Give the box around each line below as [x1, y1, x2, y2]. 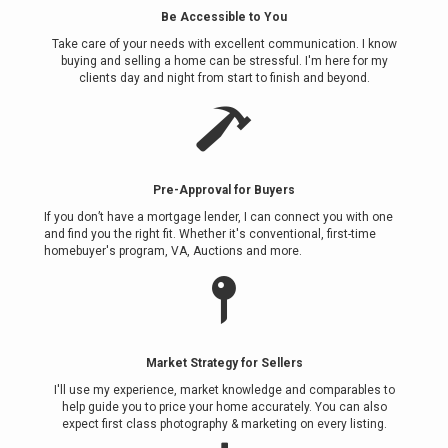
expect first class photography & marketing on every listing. [61, 417, 387, 431]
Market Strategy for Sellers [145, 356, 303, 370]
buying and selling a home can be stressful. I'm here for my [60, 54, 388, 68]
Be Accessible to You [161, 10, 287, 24]
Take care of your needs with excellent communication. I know [51, 37, 397, 51]
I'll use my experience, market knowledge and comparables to [53, 383, 395, 397]
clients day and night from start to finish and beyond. [78, 71, 370, 85]
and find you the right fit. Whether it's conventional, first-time [44, 227, 376, 241]
